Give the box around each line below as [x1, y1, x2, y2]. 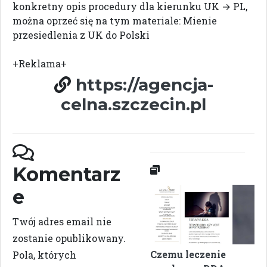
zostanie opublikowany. [13, 232, 126, 245]
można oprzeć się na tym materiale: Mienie [13, 14, 217, 27]
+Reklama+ [13, 57, 67, 70]
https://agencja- [75, 74, 213, 95]
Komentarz [13, 163, 120, 187]
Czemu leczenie [150, 247, 226, 260]
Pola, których [13, 249, 76, 262]
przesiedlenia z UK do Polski [13, 29, 150, 42]
